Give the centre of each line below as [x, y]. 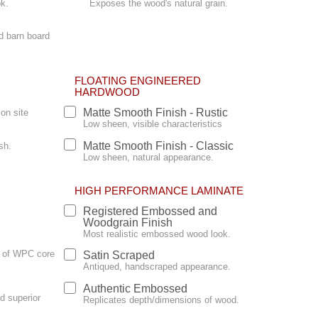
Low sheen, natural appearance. [148, 157]
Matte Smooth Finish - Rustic [155, 113]
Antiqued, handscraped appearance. [157, 267]
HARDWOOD [107, 92]
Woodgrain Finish [128, 222]
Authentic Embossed [135, 288]
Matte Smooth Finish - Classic [158, 146]
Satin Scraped [119, 256]
